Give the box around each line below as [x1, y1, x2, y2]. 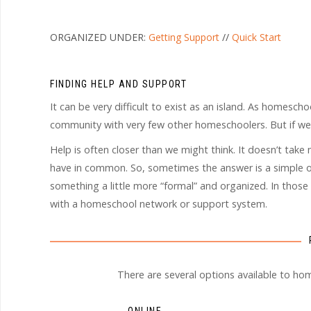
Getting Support [149, 31, 219, 44]
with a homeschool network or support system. [50, 197, 267, 211]
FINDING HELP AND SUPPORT [50, 78, 187, 90]
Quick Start [232, 31, 281, 44]
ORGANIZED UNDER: [50, 31, 149, 44]
